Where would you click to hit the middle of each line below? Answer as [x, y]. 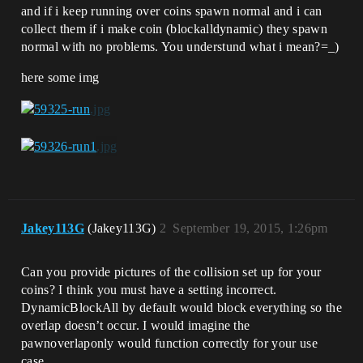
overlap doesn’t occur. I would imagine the [136, 325]
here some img [60, 77]
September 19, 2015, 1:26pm [250, 228]
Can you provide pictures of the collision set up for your [171, 271]
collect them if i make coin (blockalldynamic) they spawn [174, 29]
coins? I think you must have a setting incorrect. [149, 289]
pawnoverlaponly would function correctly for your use [169, 343]
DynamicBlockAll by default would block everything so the [181, 307]
